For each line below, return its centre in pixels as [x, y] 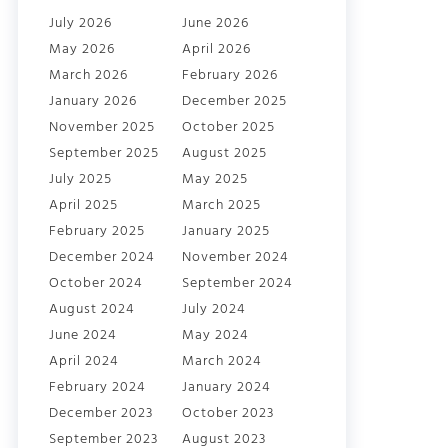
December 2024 [102, 257]
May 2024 [215, 335]
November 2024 [235, 257]
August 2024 [92, 309]
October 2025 [229, 127]
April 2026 [217, 49]
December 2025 [235, 101]
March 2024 [222, 361]
